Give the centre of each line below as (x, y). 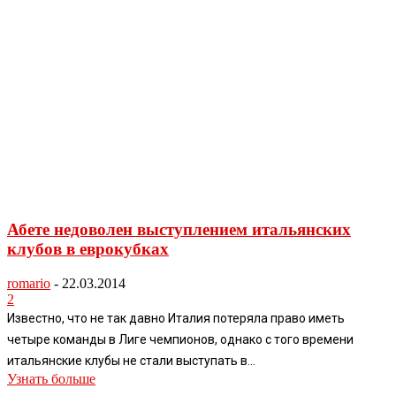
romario (29, 283)
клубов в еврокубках (88, 249)
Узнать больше (51, 378)
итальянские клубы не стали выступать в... (131, 360)
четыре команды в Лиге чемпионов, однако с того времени (180, 339)
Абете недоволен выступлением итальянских (179, 230)
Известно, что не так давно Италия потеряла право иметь (176, 318)
